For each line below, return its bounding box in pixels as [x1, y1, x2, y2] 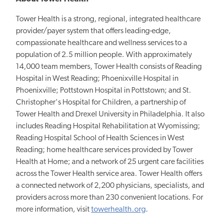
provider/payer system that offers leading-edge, [16, 27, 171, 36]
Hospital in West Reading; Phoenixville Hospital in [16, 75, 178, 83]
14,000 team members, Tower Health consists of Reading [16, 63, 202, 71]
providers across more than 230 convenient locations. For [16, 194, 203, 202]
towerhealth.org [91, 206, 146, 214]
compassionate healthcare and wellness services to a [16, 39, 187, 48]
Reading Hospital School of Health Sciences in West [16, 134, 184, 143]
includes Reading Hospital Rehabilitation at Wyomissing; [16, 122, 200, 131]
